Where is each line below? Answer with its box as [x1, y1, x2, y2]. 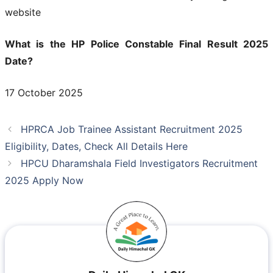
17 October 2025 [5, 87, 83, 99]
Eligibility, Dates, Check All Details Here [5, 140, 188, 153]
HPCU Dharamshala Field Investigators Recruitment [20, 157, 258, 170]
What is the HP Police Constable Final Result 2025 [5, 38, 268, 51]
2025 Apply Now [5, 174, 83, 187]
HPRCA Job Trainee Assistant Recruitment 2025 [20, 123, 243, 136]
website [5, 6, 41, 19]
